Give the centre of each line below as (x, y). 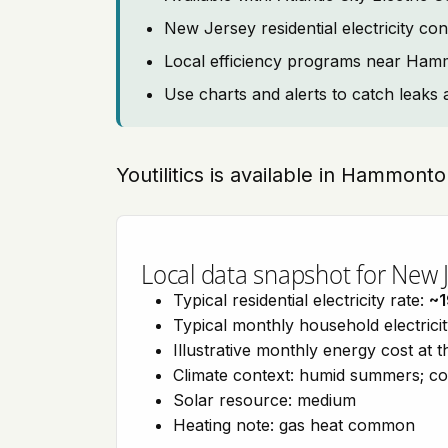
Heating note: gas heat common (294, 425)
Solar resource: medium (264, 400)
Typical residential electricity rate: (301, 300)
